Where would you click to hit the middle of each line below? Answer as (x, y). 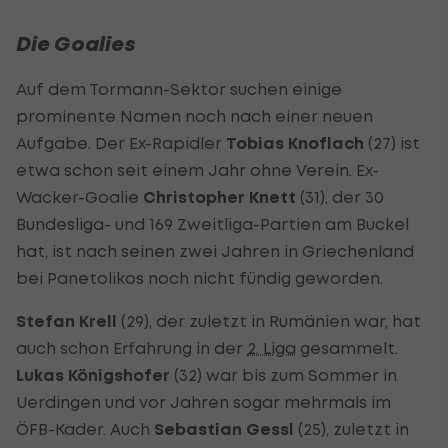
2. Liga (271, 348)
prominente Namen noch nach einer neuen (194, 116)
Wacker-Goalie (79, 197)
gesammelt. (347, 348)
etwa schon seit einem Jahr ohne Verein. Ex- (197, 170)
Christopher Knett (219, 197)
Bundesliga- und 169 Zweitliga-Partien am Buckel (212, 224)
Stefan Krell (66, 321)
